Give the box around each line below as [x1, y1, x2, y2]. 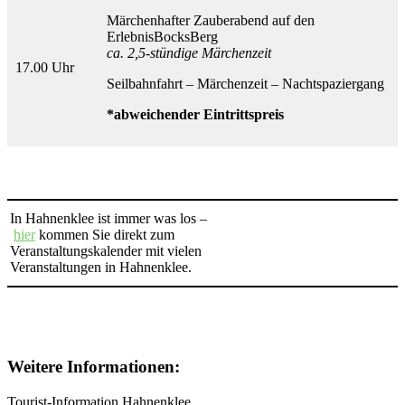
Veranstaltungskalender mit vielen [10, 243, 202, 259]
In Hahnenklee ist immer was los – [10, 211, 207, 227]
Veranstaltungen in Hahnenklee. [10, 259, 192, 276]
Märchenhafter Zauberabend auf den [107, 13, 315, 29]
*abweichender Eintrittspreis [107, 107, 287, 123]
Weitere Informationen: [7, 357, 180, 377]
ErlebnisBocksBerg [107, 29, 218, 45]
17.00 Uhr [15, 60, 74, 76]
